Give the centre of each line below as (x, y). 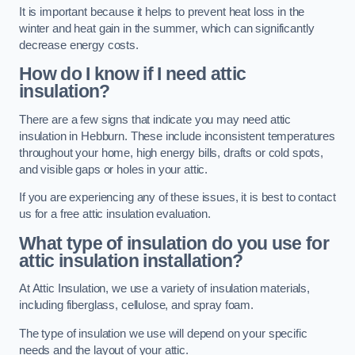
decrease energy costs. (79, 45)
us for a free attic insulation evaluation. (115, 214)
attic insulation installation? (131, 260)
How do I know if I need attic (133, 74)
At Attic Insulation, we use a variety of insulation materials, (164, 289)
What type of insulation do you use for (174, 243)
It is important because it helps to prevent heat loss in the (162, 11)
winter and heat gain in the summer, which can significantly (167, 28)
